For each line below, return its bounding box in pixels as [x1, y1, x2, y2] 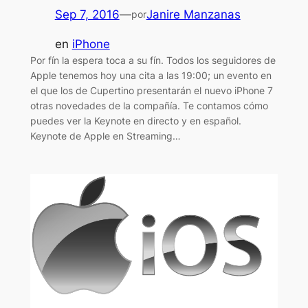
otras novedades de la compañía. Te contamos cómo [30, 99, 268, 111]
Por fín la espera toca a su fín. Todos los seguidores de [30, 54, 276, 66]
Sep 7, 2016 [54, 8, 120, 22]
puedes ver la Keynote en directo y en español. [30, 114, 241, 126]
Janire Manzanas [146, 8, 241, 22]
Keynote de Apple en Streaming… [30, 129, 181, 142]
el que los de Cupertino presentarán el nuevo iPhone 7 [30, 84, 273, 96]
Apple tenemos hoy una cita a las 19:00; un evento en [30, 69, 272, 81]
